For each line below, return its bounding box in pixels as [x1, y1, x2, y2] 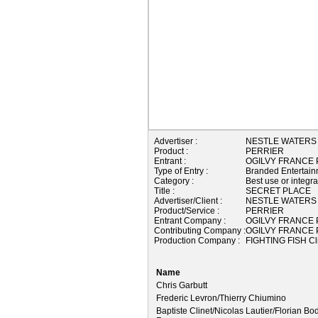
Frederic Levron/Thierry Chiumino [156, 292, 286, 303]
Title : [154, 185, 175, 196]
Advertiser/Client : [154, 195, 222, 206]
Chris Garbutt [156, 280, 207, 290]
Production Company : [154, 235, 240, 246]
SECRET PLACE [246, 185, 311, 196]
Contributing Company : [154, 225, 246, 236]
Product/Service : [154, 205, 219, 216]
